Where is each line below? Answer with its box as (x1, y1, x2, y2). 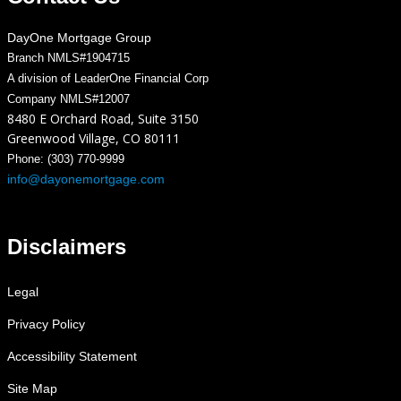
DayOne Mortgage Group (7, 30, 151, 45)
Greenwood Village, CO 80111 (7, 129, 180, 147)
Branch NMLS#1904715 (7, 50, 130, 64)
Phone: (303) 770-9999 (7, 151, 124, 166)
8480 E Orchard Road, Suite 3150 (7, 109, 199, 127)
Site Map (7, 381, 57, 397)
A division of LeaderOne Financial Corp (7, 71, 209, 85)
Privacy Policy (7, 317, 85, 332)
